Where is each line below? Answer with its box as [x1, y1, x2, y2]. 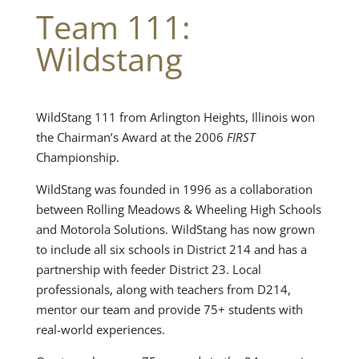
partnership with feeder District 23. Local [35, 260, 261, 277]
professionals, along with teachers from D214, [35, 280, 291, 297]
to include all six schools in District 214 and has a [35, 240, 307, 257]
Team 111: [35, 4, 191, 49]
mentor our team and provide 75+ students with [35, 301, 303, 317]
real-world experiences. [35, 321, 165, 337]
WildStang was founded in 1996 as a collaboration [35, 180, 313, 197]
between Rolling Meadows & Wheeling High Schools [35, 200, 321, 217]
